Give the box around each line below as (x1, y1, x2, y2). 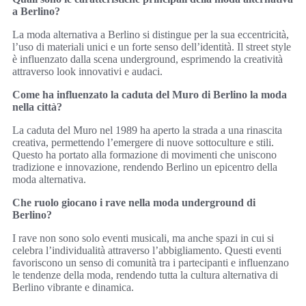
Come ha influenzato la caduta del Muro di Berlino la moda (12, 88, 287, 100)
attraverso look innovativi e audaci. (12, 65, 163, 77)
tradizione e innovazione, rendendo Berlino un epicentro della (12, 161, 277, 173)
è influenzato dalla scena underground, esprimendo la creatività (12, 53, 283, 65)
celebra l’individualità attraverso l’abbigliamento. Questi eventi (12, 244, 281, 256)
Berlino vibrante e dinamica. (12, 281, 134, 293)
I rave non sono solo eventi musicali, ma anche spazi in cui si (12, 232, 274, 244)
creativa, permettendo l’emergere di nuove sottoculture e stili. (12, 136, 274, 148)
